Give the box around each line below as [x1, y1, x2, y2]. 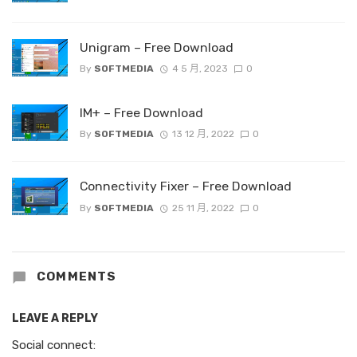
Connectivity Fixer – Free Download [80, 178, 292, 194]
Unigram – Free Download [80, 40, 233, 56]
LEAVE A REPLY [12, 311, 98, 325]
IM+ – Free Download [80, 104, 203, 120]
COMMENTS [33, 269, 117, 284]
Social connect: [12, 337, 96, 352]
